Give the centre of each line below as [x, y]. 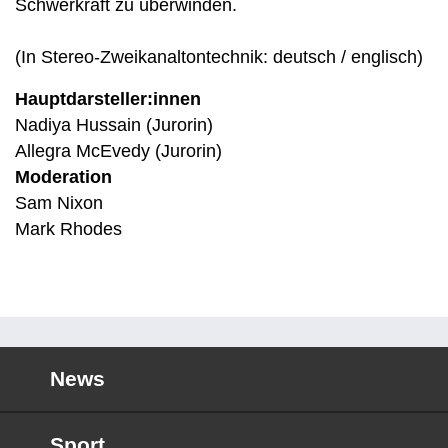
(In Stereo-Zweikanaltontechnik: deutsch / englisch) [219, 57]
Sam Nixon [59, 203]
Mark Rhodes [68, 229]
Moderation [63, 177]
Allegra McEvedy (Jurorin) [118, 151]
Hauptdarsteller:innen [108, 99]
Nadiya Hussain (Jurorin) [114, 125]
